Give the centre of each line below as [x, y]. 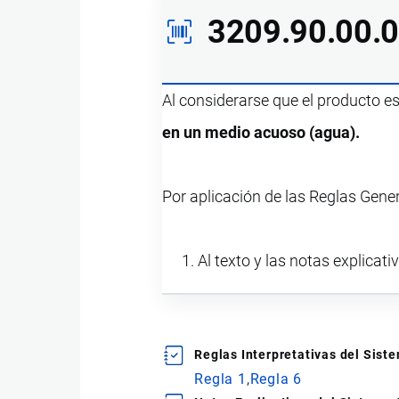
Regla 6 [276, 379]
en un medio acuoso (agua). [261, 133]
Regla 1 [220, 379]
